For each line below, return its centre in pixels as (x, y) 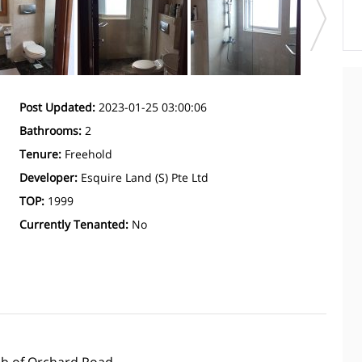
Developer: (50, 177)
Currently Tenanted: (76, 224)
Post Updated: (59, 107)
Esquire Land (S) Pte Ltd (145, 177)
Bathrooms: (52, 130)
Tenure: (42, 154)
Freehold (88, 154)
